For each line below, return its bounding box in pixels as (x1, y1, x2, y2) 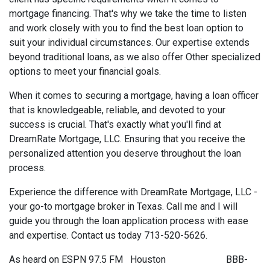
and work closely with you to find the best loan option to (9, 22, 243, 34)
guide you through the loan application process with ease (9, 215, 248, 227)
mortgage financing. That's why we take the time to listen (9, 7, 246, 19)
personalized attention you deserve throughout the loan (9, 147, 241, 159)
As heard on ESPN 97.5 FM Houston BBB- (9, 253, 248, 265)
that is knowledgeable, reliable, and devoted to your (9, 104, 225, 116)
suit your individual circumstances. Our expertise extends (9, 36, 250, 48)
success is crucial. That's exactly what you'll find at (9, 118, 221, 130)
